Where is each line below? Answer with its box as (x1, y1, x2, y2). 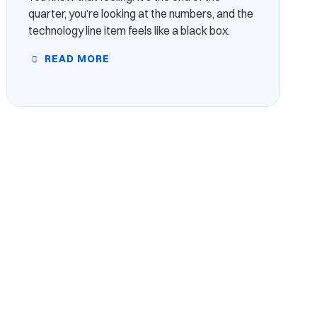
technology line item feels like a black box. (28, 23, 231, 38)
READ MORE (42, 52, 110, 65)
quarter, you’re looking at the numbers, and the (28, 6, 254, 21)
